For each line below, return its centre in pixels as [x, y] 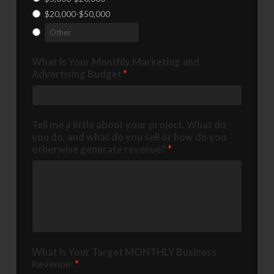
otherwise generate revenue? [99, 149]
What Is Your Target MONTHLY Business [124, 252]
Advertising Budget [76, 74]
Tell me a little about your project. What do [129, 124]
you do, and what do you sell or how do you [129, 136]
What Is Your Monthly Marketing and [115, 62]
